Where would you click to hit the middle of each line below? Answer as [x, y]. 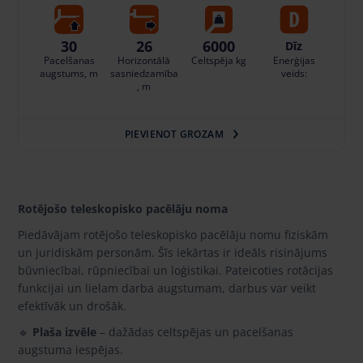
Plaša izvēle [64, 331]
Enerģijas [294, 60]
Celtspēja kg [219, 60]
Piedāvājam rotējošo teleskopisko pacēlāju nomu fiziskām [173, 234]
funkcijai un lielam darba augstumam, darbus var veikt [167, 288]
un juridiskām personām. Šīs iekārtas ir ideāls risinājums [173, 252]
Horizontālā [144, 60]
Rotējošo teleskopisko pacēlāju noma [123, 208]
